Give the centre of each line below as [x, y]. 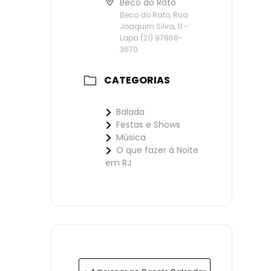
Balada [130, 112]
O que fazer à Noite [157, 150]
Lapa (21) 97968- [151, 38]
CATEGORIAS [137, 80]
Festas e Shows [148, 125]
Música [131, 138]
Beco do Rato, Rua [154, 15]
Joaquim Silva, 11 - [154, 26]
